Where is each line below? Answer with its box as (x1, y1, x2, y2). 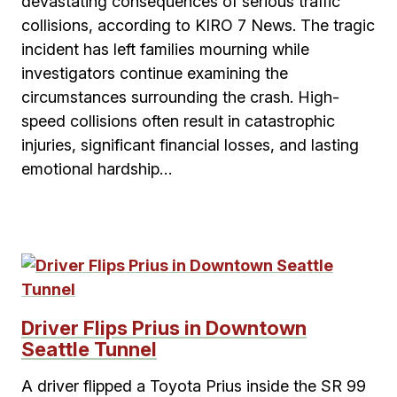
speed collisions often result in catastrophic (21, 112, 335, 130)
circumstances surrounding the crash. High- (21, 88, 339, 106)
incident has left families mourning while (21, 40, 309, 58)
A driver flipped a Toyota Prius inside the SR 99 (21, 377, 366, 395)
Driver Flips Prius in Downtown (21, 316, 307, 339)
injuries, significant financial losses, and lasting (21, 136, 359, 154)
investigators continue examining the (21, 64, 288, 82)
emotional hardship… (21, 160, 172, 178)
